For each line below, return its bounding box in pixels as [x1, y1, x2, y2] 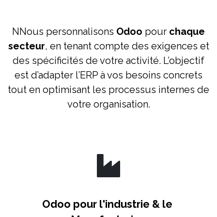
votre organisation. [67, 98, 150, 110]
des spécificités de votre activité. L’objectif [13, 55, 204, 67]
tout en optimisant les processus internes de [8, 84, 209, 96]
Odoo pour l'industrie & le [42, 198, 175, 211]
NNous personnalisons [12, 26, 116, 38]
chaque [169, 26, 205, 38]
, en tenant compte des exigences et [45, 40, 209, 52]
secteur [8, 40, 45, 52]
